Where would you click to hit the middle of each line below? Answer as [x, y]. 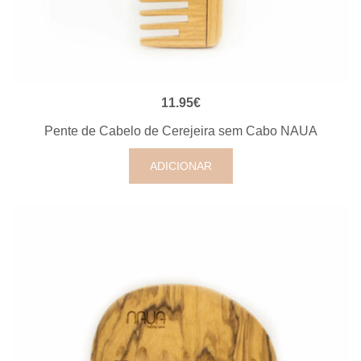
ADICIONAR [180, 166]
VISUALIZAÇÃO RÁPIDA [180, 101]
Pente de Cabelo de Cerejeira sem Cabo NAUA [180, 131]
